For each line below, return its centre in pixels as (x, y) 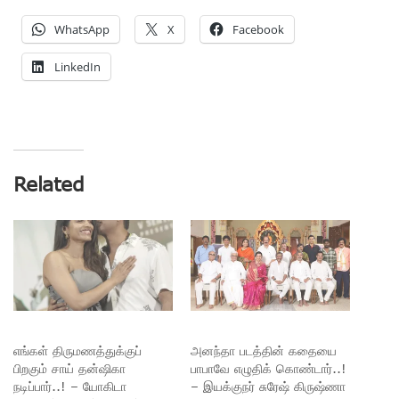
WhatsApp (82, 30)
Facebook (258, 30)
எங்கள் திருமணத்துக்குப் (77, 351)
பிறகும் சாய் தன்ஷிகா (69, 369)
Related (49, 184)
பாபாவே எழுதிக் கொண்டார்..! (269, 369)
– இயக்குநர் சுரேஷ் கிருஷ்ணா (268, 387)
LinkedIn (77, 67)
